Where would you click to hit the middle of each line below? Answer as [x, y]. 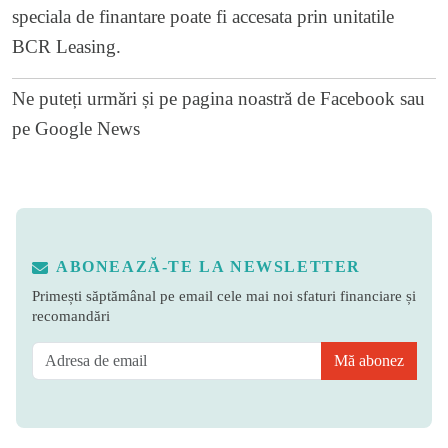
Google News [87, 128]
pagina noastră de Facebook [288, 98]
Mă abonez [369, 360]
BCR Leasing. [66, 46]
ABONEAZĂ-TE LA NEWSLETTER [208, 266]
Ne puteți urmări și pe [97, 98]
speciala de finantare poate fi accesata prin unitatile [203, 16]
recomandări [71, 315]
